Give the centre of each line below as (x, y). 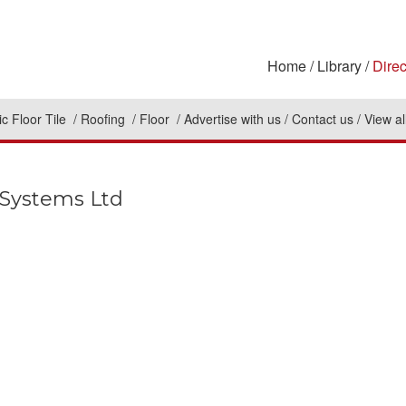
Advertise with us (232, 119)
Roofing (105, 119)
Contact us (323, 119)
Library (339, 66)
